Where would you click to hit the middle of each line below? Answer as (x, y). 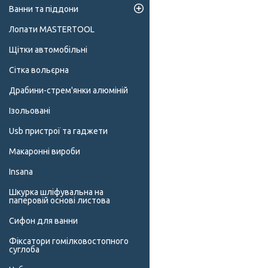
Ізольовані (30, 111)
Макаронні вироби (45, 152)
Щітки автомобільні (48, 50)
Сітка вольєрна (39, 70)
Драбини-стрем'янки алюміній (68, 91)
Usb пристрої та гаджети (58, 131)
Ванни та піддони (44, 9)
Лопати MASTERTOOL (52, 30)
